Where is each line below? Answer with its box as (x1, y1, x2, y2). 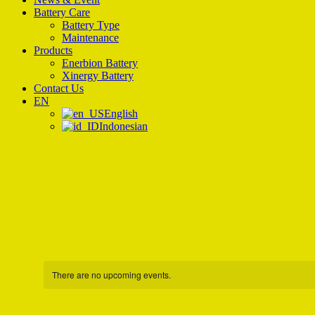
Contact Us (34, 82, 84, 94)
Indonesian (99, 120, 148, 132)
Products (34, 44, 72, 56)
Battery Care (34, 6, 90, 18)
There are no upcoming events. (51, 269, 171, 281)
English (104, 108, 138, 120)
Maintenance (62, 32, 119, 44)
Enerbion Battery (62, 57, 138, 69)
